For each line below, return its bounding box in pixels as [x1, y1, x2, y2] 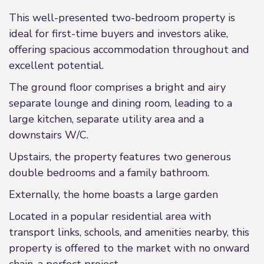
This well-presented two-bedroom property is [9, 11, 235, 25]
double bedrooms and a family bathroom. [9, 166, 209, 180]
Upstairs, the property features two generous [9, 150, 231, 164]
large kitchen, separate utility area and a [9, 112, 204, 126]
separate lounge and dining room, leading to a [9, 96, 232, 110]
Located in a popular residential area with [9, 209, 211, 223]
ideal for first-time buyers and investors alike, [9, 27, 228, 41]
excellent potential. [9, 58, 107, 72]
